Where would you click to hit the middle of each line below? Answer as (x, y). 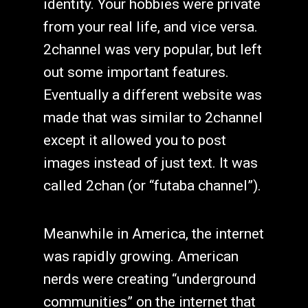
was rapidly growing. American (141, 256)
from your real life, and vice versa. (150, 27)
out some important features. (136, 73)
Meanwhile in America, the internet (153, 233)
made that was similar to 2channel (153, 118)
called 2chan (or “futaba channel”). (152, 186)
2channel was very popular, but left (152, 50)
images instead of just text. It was (150, 163)
